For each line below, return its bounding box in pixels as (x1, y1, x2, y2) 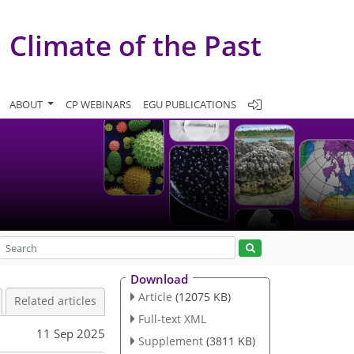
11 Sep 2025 (36, 325, 105, 341)
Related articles (14, 294, 96, 308)
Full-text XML (137, 311, 206, 326)
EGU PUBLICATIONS (143, 96, 236, 111)
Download (130, 271, 188, 287)
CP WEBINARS (66, 96, 131, 111)
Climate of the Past (9, 26, 262, 64)
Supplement (137, 333, 203, 348)
